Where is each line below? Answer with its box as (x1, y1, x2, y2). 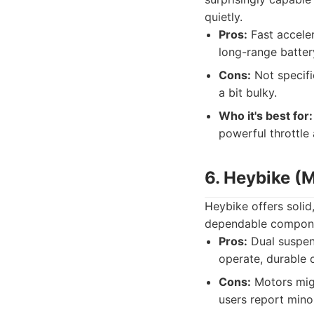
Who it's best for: (219, 109, 313, 123)
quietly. (205, 10, 243, 24)
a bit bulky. (219, 86, 277, 100)
